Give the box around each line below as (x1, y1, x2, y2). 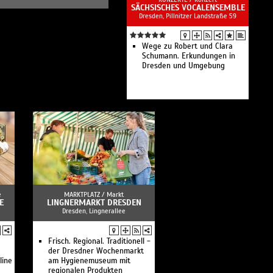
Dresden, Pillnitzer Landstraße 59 (139, 12, 236, 20)
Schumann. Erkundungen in (142, 51, 235, 61)
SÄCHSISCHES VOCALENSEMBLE (130, 2, 245, 13)
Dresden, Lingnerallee (62, 207, 126, 215)
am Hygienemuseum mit (48, 256, 130, 266)
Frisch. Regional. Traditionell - (48, 236, 151, 246)
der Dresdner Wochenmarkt (48, 246, 144, 256)
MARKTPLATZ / (64, 190, 107, 199)
